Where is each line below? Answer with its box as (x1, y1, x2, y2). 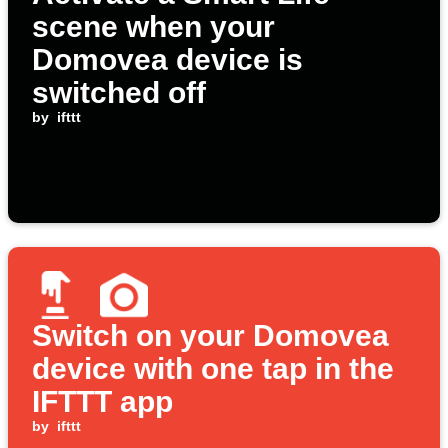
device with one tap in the (32, 352, 394, 386)
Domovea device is (32, 43, 303, 77)
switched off (32, 76, 206, 110)
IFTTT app (32, 385, 173, 419)
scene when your (32, 10, 275, 44)
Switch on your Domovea (32, 319, 389, 353)
